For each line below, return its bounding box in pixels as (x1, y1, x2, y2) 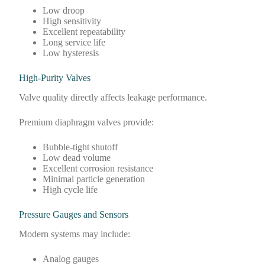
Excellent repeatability (43, 27, 126, 37)
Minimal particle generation (43, 173, 146, 184)
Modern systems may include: (19, 228, 131, 239)
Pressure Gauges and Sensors (19, 209, 129, 219)
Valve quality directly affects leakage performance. (19, 92, 208, 102)
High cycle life (43, 184, 98, 195)
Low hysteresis (43, 48, 99, 59)
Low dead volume (43, 152, 111, 163)
